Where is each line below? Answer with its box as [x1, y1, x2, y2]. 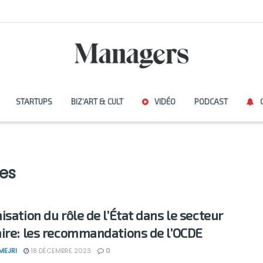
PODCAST [194, 97, 228, 106]
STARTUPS [15, 97, 52, 106]
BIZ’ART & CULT [70, 97, 123, 106]
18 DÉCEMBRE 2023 [29, 246, 91, 255]
